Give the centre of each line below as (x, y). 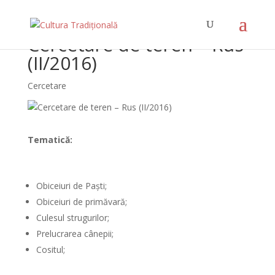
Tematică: (50, 140)
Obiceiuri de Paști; (71, 186)
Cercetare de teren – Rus (135, 45)
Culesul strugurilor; (72, 218)
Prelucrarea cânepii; (75, 234)
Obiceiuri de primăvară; (81, 202)
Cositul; (50, 250)
